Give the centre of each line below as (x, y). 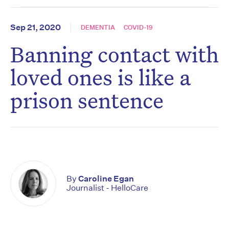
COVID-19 (138, 28)
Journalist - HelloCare (107, 188)
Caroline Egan (106, 179)
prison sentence (87, 100)
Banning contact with (114, 54)
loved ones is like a (100, 77)
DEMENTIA (98, 28)
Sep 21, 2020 (36, 28)
